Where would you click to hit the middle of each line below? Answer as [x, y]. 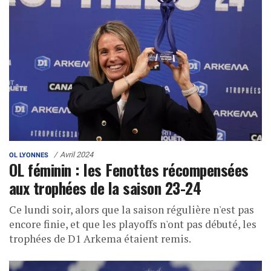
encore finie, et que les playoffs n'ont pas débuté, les [133, 224]
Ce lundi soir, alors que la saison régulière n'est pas [132, 209]
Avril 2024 [77, 154]
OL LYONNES [29, 155]
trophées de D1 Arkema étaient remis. [100, 238]
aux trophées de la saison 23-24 [105, 187]
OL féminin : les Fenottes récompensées [129, 169]
